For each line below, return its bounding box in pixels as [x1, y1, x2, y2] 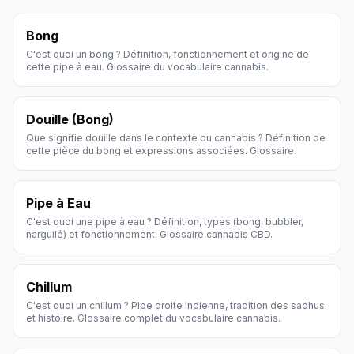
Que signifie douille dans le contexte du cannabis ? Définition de [26, 132, 326, 144]
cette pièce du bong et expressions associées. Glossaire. [26, 145, 296, 156]
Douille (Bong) [26, 111, 114, 127]
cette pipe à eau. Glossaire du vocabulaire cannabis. [26, 61, 269, 73]
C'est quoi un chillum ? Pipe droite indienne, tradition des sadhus [26, 299, 325, 311]
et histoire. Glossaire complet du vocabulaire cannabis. [26, 312, 281, 324]
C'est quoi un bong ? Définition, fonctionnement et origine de [26, 48, 309, 60]
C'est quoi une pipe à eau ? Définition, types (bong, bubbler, [26, 216, 303, 228]
